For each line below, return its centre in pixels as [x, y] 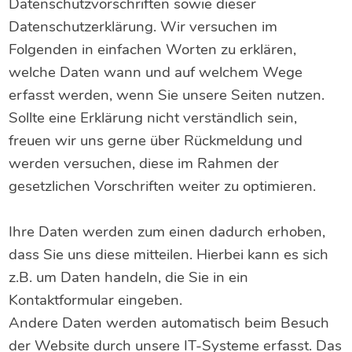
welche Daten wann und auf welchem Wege [156, 73]
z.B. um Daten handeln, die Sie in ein [129, 278]
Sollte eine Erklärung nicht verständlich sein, [153, 118]
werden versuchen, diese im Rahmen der [144, 164]
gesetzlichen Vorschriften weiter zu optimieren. [163, 187]
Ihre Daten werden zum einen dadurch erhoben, [167, 232]
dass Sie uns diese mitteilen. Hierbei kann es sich [169, 255]
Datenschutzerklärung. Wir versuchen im [143, 27]
